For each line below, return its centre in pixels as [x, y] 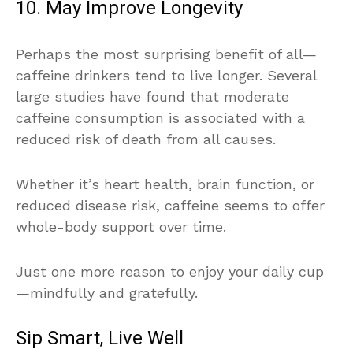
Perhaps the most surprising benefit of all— [166, 54]
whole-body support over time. [121, 226]
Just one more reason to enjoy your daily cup [170, 271]
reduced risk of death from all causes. [146, 139]
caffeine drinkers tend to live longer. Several [166, 75]
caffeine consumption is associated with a [160, 117]
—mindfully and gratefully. [107, 292]
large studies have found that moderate [152, 96]
